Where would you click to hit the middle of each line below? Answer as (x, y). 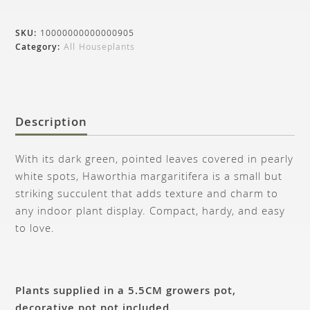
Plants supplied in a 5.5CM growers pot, (126, 292)
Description (52, 123)
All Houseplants (100, 48)
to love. (35, 229)
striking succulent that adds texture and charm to (147, 195)
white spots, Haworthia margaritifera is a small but (149, 177)
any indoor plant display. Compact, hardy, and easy (151, 212)
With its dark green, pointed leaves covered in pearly (155, 160)
